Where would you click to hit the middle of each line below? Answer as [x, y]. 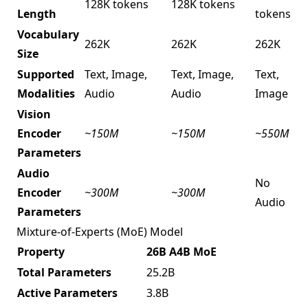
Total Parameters [64, 272]
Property [41, 251]
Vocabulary [48, 34]
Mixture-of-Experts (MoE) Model [100, 231]
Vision [34, 114]
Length [37, 13]
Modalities [46, 93]
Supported [46, 74]
